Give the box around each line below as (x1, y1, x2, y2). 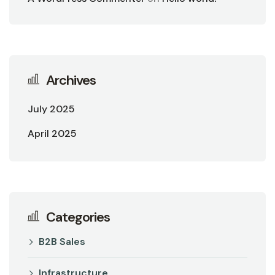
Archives (46, 71, 96, 89)
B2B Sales (39, 234, 85, 248)
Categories (46, 207, 110, 226)
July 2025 (28, 102, 75, 115)
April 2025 (28, 126, 77, 140)
